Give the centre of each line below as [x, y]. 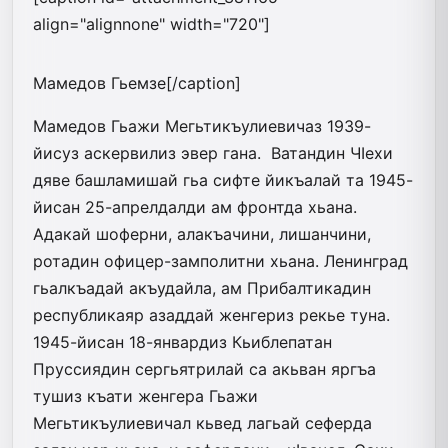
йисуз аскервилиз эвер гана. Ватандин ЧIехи [213, 152]
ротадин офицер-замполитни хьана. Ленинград [220, 260]
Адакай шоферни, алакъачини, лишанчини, [202, 233]
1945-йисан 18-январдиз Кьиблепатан [182, 341]
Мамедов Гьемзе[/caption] [137, 82]
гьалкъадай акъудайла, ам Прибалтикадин [204, 287]
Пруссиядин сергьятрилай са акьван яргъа [204, 368]
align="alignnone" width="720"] [151, 23]
